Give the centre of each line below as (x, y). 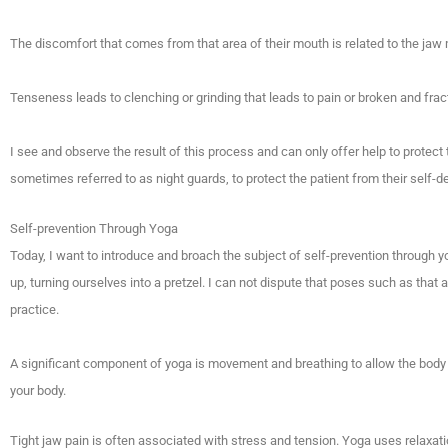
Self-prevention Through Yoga (94, 228)
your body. (38, 390)
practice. (34, 309)
